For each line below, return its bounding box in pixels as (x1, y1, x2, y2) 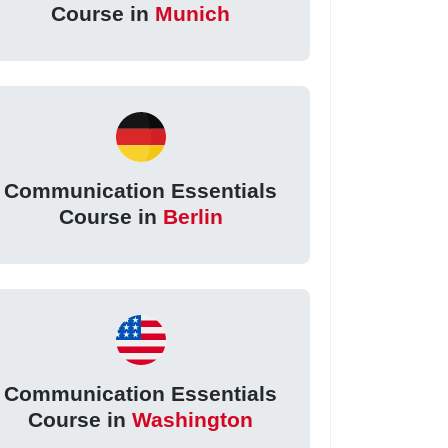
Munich (155, 2, 231, 26)
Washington (132, 407, 254, 431)
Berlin (162, 205, 223, 229)
